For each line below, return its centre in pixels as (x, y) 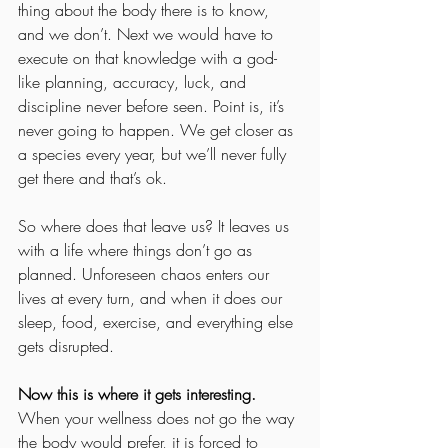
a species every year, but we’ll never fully (154, 153)
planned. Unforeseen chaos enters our (146, 273)
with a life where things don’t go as (137, 249)
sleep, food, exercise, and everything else (158, 321)
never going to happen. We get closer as (158, 129)
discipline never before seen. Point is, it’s (153, 105)
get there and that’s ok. (92, 177)
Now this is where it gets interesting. (137, 393)
